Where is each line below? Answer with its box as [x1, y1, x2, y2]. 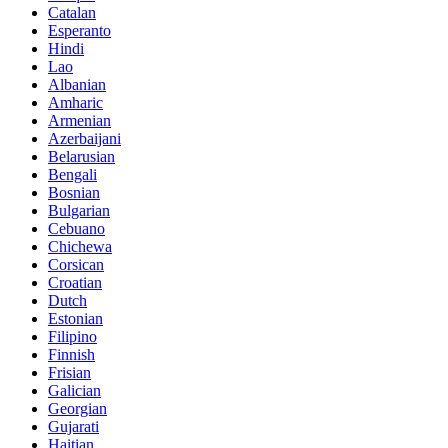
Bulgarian [48, 201, 110, 219]
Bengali [48, 165, 97, 183]
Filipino [48, 327, 97, 345]
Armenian [48, 111, 111, 129]
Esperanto [48, 21, 111, 39]
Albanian [48, 75, 106, 93]
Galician [48, 381, 101, 399]
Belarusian [48, 147, 115, 165]
